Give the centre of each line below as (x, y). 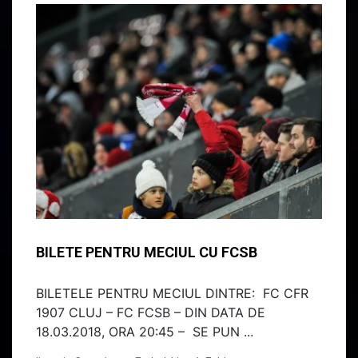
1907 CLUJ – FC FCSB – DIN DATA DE (151, 313)
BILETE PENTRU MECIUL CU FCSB (147, 253)
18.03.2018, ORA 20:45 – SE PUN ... (145, 332)
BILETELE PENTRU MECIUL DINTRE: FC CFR (172, 294)
